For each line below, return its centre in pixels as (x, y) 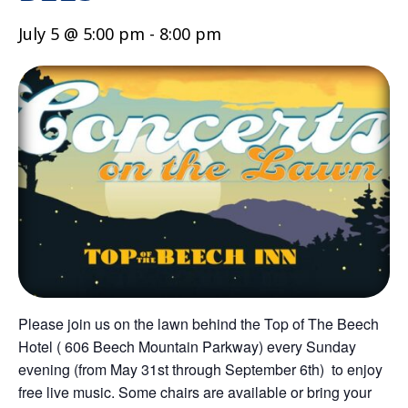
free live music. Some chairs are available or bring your (195, 392)
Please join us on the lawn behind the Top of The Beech (199, 323)
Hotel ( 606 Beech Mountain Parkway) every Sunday (187, 346)
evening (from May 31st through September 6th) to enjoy (200, 369)
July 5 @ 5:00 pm (82, 33)
